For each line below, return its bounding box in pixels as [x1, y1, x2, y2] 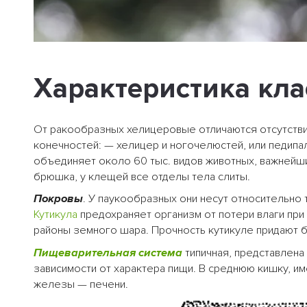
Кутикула [34, 208, 77, 222]
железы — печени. [34, 278, 128, 292]
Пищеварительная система [34, 246, 182, 260]
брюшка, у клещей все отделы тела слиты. [34, 169, 250, 184]
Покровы [34, 192, 83, 206]
